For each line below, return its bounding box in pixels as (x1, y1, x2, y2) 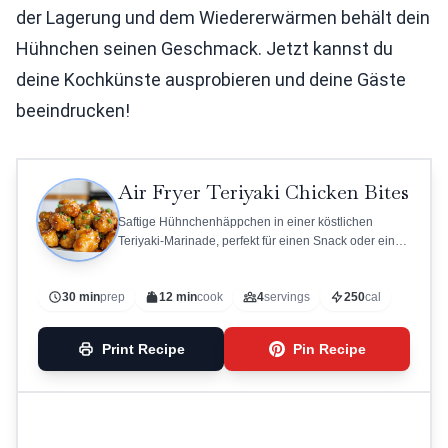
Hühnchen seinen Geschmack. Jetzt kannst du (16, 38, 393, 59)
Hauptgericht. (118, 253, 191, 267)
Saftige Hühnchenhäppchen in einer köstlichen (118, 215, 373, 229)
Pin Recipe (292, 341, 366, 357)
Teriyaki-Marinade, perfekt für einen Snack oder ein (118, 234, 395, 248)
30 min (62, 290, 100, 304)
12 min (159, 290, 197, 304)
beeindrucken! (16, 100, 130, 121)
